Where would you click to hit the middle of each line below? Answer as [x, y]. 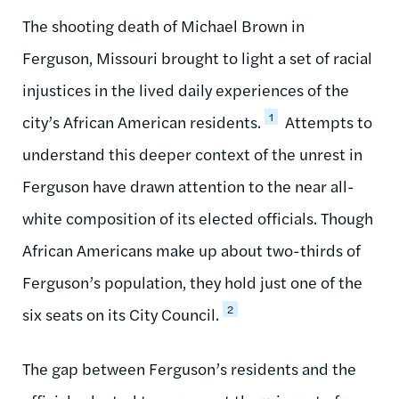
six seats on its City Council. [121, 313]
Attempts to [327, 121]
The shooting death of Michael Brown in [163, 25]
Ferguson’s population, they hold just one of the [192, 281]
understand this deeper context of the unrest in [192, 153]
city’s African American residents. [142, 121]
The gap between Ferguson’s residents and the [189, 368]
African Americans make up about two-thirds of [191, 249]
